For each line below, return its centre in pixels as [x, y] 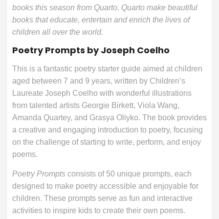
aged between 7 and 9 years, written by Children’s [99, 81]
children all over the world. [58, 32]
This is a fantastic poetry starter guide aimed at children [107, 69]
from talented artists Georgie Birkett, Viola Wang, [96, 105]
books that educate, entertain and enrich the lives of [101, 20]
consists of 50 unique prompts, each [129, 174]
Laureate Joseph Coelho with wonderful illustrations [102, 93]
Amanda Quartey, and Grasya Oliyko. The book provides [109, 118]
